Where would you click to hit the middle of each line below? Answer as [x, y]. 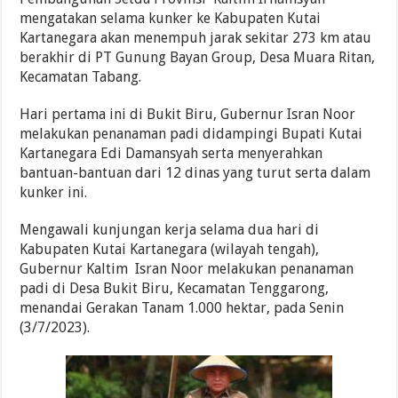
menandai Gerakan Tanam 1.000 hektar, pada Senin [182, 307]
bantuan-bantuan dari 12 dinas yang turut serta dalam [195, 172]
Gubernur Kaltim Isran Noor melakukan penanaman [187, 268]
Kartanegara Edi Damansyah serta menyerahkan [171, 153]
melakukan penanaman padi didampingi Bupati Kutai [191, 133]
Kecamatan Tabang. [81, 76]
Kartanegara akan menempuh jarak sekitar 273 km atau [196, 37]
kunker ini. [54, 192]
